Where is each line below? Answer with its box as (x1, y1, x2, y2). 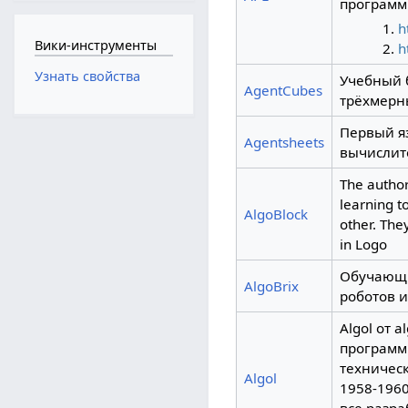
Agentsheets (243, 133, 324, 152)
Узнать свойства (34, 67, 140, 86)
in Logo (339, 235, 387, 254)
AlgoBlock (243, 205, 308, 224)
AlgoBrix (243, 277, 299, 296)
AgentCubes (243, 81, 322, 100)
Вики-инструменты (34, 36, 157, 54)
